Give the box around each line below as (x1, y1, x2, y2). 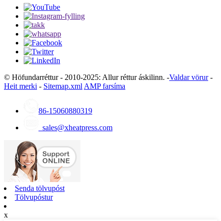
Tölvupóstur (15, 192, 53, 201)
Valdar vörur (169, 73, 208, 81)
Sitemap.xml (43, 81, 82, 90)
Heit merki (4, 81, 37, 90)
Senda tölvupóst (15, 184, 65, 192)
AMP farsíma (84, 81, 125, 90)
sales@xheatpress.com (38, 123, 112, 132)
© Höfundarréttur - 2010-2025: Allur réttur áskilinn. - (4, 73, 169, 81)
